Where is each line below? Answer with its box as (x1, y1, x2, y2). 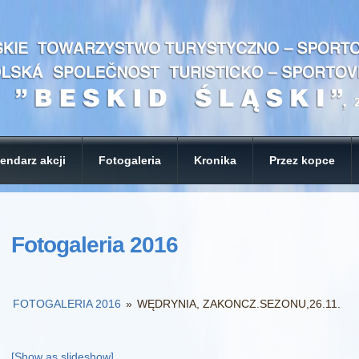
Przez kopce (269, 154, 335, 167)
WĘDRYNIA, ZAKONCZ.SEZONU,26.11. (137, 297, 341, 310)
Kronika (194, 154, 236, 167)
